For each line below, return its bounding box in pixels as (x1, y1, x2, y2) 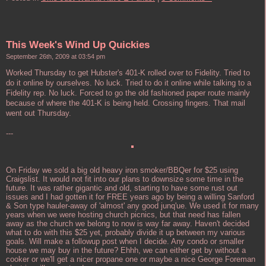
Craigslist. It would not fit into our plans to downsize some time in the (6, 175, 243, 184)
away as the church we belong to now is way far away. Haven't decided (6, 219, 249, 229)
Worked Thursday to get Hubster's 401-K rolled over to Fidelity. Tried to (6, 68, 250, 77)
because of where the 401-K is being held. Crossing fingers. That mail (6, 98, 245, 107)
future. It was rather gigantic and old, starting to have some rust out (6, 183, 237, 193)
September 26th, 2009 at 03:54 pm (6, 52, 105, 60)
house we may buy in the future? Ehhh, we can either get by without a (6, 246, 246, 255)
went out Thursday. (6, 108, 71, 118)
